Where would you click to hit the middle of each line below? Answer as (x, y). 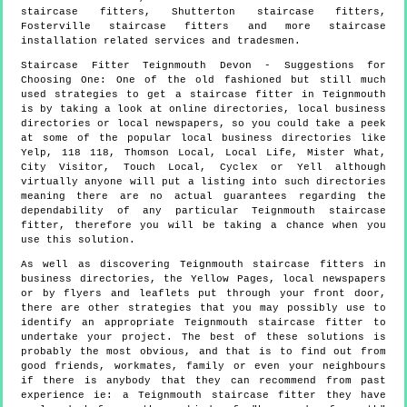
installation (59, 40)
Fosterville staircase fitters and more (166, 26)
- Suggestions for (318, 65)
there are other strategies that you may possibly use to (203, 308)
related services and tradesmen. (199, 40)
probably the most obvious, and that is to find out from (203, 351)
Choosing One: (69, 79)
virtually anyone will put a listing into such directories (203, 181)
